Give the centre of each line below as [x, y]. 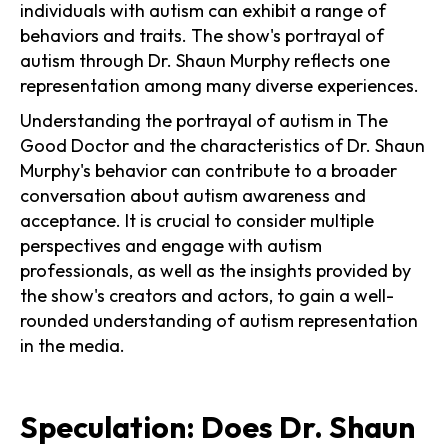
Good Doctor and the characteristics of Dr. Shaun [222, 145]
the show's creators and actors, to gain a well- [207, 295]
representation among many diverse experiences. [219, 85]
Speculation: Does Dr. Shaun [217, 426]
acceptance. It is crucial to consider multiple [197, 220]
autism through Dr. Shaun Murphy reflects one [205, 60]
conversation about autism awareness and [193, 195]
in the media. [72, 345]
